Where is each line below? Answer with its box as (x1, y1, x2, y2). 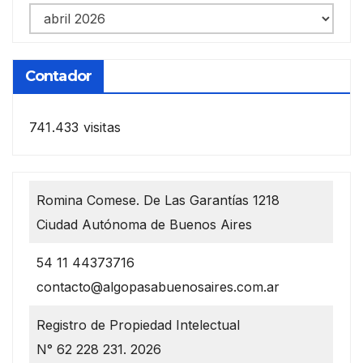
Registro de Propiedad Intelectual (36, 316, 240, 333)
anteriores (28, 31, 91, 48)
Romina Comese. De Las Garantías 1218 (36, 191, 280, 208)
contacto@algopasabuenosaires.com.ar (36, 278, 280, 295)
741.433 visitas (29, 119, 121, 136)
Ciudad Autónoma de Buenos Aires (36, 216, 252, 233)
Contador (25, 67, 92, 86)
